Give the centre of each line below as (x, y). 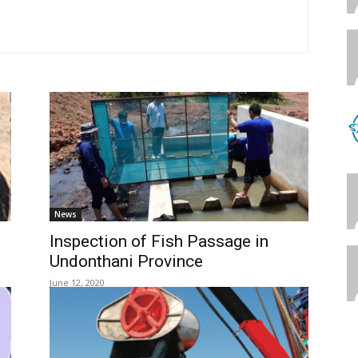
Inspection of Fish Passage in (159, 241)
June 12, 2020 (77, 282)
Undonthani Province (126, 261)
